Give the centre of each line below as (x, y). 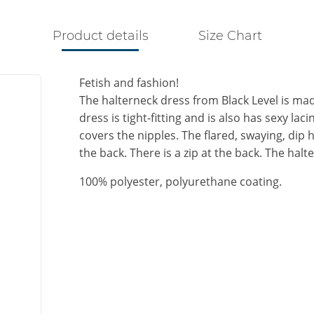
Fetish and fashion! (129, 83)
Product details (100, 36)
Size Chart (230, 36)
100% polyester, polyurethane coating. (181, 182)
